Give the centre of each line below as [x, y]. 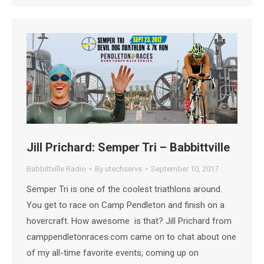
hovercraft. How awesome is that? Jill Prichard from [129, 221]
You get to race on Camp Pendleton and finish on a [126, 205]
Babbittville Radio [56, 169]
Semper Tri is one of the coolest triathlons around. [124, 189]
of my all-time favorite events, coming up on [113, 253]
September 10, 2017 [185, 169]
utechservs [123, 169]
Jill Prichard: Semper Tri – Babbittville [128, 148]
